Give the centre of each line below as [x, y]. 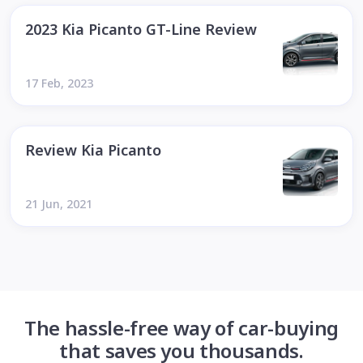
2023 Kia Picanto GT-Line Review [141, 29]
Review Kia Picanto [93, 150]
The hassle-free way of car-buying [181, 328]
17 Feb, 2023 [59, 83]
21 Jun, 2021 [59, 204]
